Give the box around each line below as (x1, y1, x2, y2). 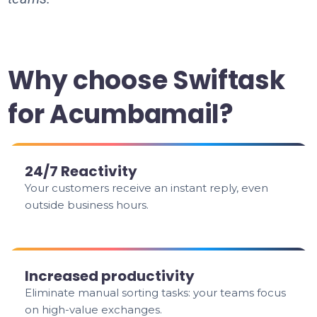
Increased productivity (25, 266, 195, 286)
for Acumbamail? (8, 96, 234, 132)
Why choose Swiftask (8, 62, 285, 98)
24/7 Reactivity (25, 161, 138, 181)
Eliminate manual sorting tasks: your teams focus (25, 286, 287, 299)
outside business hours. (25, 198, 149, 212)
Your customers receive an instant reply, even (25, 181, 269, 195)
